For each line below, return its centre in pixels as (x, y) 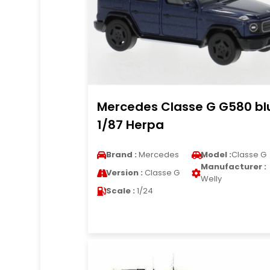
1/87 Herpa (130, 125)
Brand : (121, 155)
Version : (124, 173)
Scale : (120, 191)
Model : (216, 155)
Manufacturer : (233, 167)
